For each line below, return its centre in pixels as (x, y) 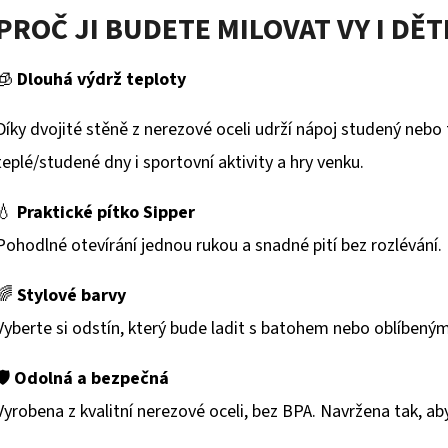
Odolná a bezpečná (91, 379)
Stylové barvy (71, 296)
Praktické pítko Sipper (106, 213)
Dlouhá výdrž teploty (101, 80)
